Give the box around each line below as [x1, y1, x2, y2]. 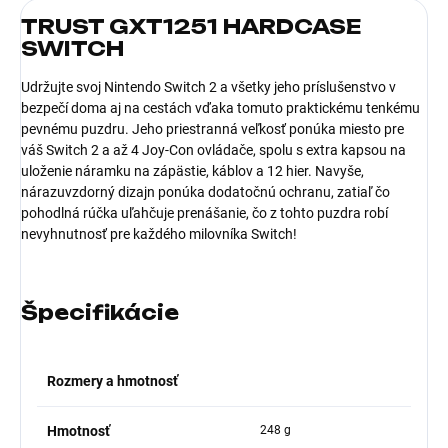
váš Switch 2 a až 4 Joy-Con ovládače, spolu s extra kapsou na [21, 141, 406, 158]
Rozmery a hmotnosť [47, 372, 178, 389]
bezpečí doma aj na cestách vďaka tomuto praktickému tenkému [21, 99, 420, 116]
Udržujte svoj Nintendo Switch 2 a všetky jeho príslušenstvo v [21, 78, 396, 95]
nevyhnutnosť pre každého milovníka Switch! [21, 225, 297, 242]
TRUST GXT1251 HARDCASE [21, 14, 362, 40]
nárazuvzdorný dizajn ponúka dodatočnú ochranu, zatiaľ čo [21, 183, 390, 200]
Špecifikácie [21, 300, 179, 326]
